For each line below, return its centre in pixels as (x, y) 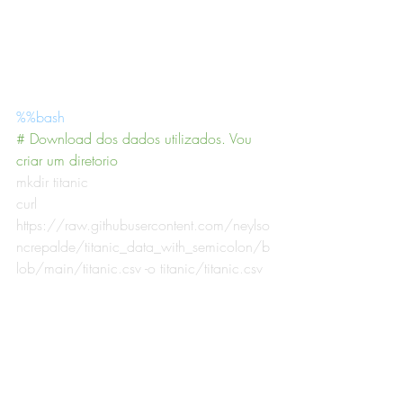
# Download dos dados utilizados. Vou (136, 138)
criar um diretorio (67, 160)
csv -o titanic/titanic (181, 268)
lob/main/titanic (67, 268)
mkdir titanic (52, 181)
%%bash (40, 116)
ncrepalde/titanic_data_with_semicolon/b (143, 246)
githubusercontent (142, 224)
